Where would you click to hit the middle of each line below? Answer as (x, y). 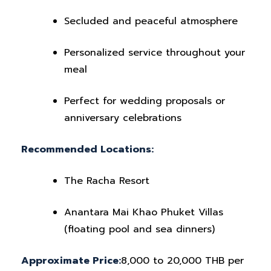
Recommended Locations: (87, 149)
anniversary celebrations (123, 118)
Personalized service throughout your (155, 53)
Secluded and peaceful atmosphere (151, 21)
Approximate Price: (71, 261)
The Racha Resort (107, 181)
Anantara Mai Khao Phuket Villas (144, 212)
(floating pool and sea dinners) (139, 229)
